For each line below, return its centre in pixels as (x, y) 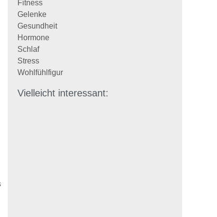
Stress (28, 61)
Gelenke (32, 14)
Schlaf (28, 49)
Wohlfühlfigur (40, 72)
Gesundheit (37, 26)
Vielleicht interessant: (63, 93)
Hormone (33, 38)
